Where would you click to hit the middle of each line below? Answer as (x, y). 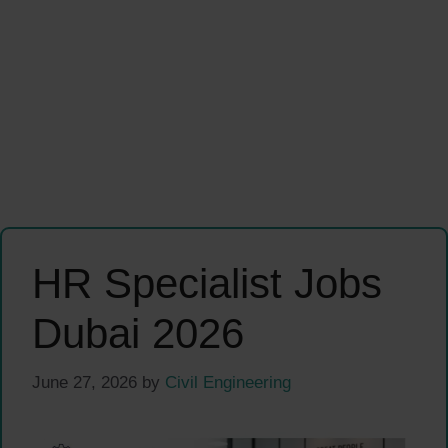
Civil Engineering (228, 382)
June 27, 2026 (84, 382)
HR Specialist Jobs (207, 284)
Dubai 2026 (138, 334)
